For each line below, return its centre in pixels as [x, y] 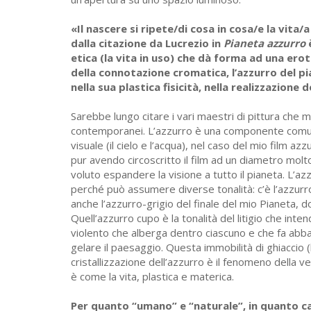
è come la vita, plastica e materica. [152, 277]
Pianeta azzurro [264, 43]
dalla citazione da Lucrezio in [147, 43]
